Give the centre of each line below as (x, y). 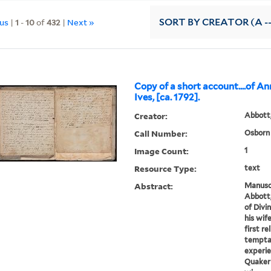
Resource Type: (166, 169)
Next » (81, 22)
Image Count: (162, 151)
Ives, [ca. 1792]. (167, 98)
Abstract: (154, 186)
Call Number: (161, 134)
